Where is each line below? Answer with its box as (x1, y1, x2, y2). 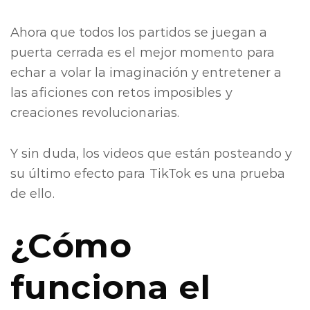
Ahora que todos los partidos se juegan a (10, 24, 267, 40)
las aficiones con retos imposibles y (10, 84, 232, 100)
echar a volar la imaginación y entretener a (10, 64, 282, 80)
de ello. (10, 185, 55, 201)
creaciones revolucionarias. (10, 104, 179, 120)
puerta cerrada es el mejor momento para (10, 44, 275, 60)
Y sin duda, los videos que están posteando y (10, 145, 293, 161)
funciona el (10, 266, 211, 307)
